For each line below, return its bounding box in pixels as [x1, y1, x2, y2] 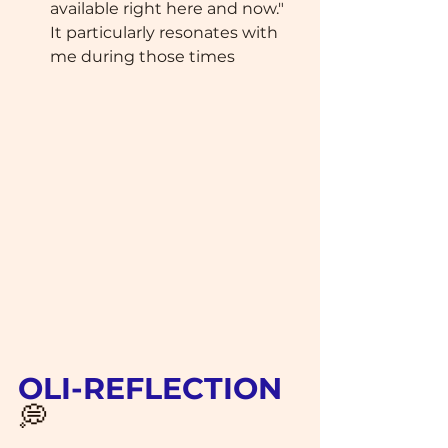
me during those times [50, 46, 235, 66]
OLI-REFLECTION [18, 369, 290, 407]
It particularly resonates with [50, 22, 282, 42]
